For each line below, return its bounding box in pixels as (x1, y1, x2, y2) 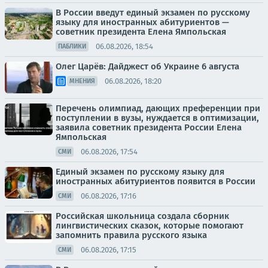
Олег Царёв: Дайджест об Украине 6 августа (56, 61, 239, 72)
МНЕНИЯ (69, 77, 95, 85)
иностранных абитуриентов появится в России (56, 176, 255, 187)
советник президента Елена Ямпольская (56, 26, 226, 37)
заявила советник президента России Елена (56, 122, 242, 133)
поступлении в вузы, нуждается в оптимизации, (56, 112, 259, 123)
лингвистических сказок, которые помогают (56, 220, 243, 231)
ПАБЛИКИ (58, 42, 86, 50)
